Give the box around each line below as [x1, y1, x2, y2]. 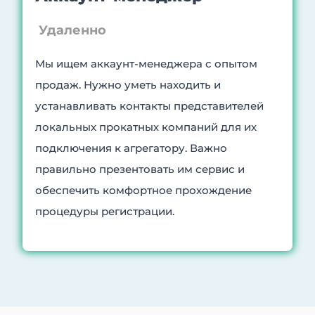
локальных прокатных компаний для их [35, 120, 257, 134]
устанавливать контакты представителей [35, 99, 264, 113]
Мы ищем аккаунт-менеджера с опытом [35, 57, 258, 71]
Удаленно [35, 22, 107, 39]
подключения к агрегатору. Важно [35, 141, 228, 155]
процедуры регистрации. [35, 205, 178, 219]
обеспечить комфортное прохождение [35, 184, 252, 198]
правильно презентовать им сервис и [35, 162, 245, 176]
